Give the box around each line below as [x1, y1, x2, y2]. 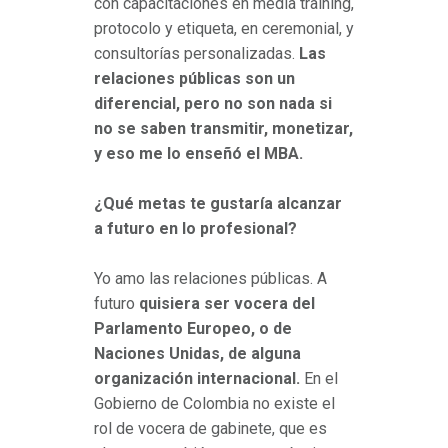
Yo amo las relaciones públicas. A [94, 269, 327, 289]
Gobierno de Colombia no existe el [94, 394, 335, 414]
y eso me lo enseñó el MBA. [94, 144, 303, 164]
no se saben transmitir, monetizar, [94, 119, 353, 139]
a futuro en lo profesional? [94, 219, 297, 239]
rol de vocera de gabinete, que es [94, 419, 327, 439]
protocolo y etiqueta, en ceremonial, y [94, 19, 354, 39]
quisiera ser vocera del [139, 294, 315, 314]
